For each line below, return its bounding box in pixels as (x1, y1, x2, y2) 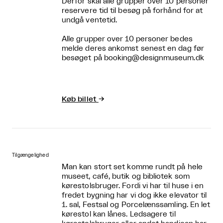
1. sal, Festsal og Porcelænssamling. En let (62, 201, 211, 209)
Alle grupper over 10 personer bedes (62, 35, 193, 43)
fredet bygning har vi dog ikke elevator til (62, 192, 207, 199)
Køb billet (62, 96, 99, 103)
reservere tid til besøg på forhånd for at (62, 7, 203, 14)
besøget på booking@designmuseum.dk (62, 54, 204, 62)
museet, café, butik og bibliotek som (62, 173, 190, 180)
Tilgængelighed (12, 153, 49, 158)
